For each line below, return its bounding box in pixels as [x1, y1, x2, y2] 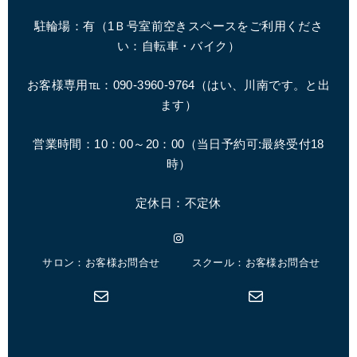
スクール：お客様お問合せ [191, 257, 320, 269]
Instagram [171, 229, 182, 244]
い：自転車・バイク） [117, 39, 240, 53]
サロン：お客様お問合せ [42, 257, 160, 269]
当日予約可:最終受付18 [197, 137, 324, 151]
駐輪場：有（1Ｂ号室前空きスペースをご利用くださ [33, 19, 324, 33]
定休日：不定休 [135, 196, 222, 210]
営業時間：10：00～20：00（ [33, 137, 197, 151]
